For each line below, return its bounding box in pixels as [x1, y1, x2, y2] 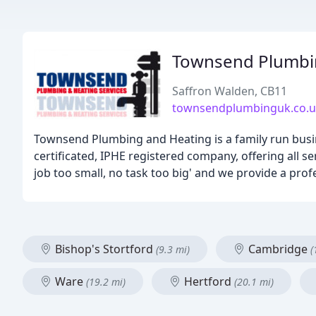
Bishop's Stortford [52, 241, 156, 257]
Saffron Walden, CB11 [172, 83, 287, 99]
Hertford [181, 274, 234, 289]
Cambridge [245, 241, 310, 257]
